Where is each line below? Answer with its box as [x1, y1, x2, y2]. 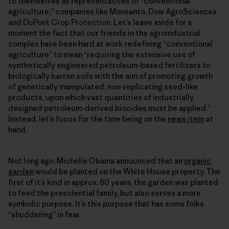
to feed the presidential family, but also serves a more [8, 188, 201, 198]
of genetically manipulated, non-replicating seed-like [8, 81, 198, 91]
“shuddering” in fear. [8, 209, 80, 219]
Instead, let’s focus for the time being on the [8, 113, 168, 124]
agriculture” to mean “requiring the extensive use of [8, 49, 195, 59]
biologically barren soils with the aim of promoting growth [8, 71, 213, 81]
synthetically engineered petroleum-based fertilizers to [8, 60, 211, 70]
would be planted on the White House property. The [34, 166, 220, 176]
